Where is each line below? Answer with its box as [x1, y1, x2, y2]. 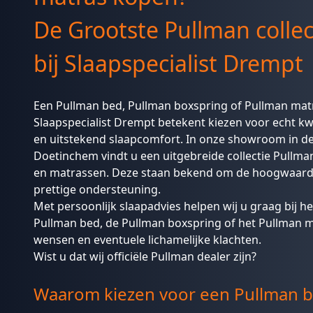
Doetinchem [34, 148, 99, 164]
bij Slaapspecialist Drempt [34, 48, 303, 79]
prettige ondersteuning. [34, 182, 163, 198]
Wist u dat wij [34, 249, 107, 265]
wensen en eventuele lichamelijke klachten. [34, 232, 261, 248]
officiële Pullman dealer [107, 249, 231, 265]
